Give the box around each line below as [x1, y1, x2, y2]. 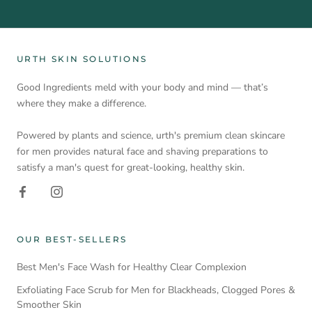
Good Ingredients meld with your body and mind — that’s [17, 81, 268, 95]
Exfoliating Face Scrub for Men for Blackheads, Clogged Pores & [17, 283, 295, 297]
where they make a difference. [17, 97, 146, 111]
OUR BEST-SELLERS [17, 233, 127, 244]
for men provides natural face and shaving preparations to [17, 144, 268, 158]
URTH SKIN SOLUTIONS [17, 54, 148, 65]
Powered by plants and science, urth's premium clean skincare [17, 128, 285, 142]
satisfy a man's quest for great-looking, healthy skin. [17, 160, 244, 174]
